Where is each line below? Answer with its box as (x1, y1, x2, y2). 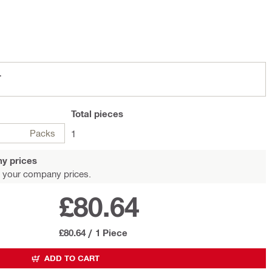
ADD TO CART (44, 253, 100, 263)
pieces (92, 108, 123, 119)
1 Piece (95, 227, 127, 238)
